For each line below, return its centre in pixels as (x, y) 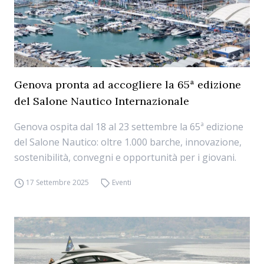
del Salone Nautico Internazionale (102, 101)
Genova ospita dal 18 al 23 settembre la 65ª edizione (129, 127)
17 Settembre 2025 (57, 182)
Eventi (122, 182)
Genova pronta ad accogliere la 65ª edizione (128, 85)
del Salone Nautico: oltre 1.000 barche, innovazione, (128, 142)
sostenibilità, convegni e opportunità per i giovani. (125, 157)
